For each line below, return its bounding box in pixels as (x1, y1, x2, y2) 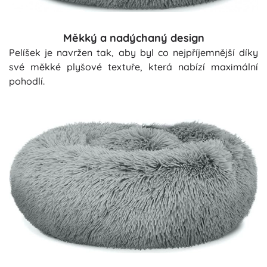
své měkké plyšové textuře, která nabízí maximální (9, 61, 258, 73)
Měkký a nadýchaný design (63, 31, 204, 45)
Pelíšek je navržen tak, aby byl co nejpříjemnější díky (9, 46, 258, 59)
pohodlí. (9, 75, 45, 88)
